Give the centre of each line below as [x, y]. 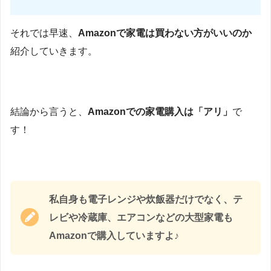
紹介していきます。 [54, 51]
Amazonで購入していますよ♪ [114, 236]
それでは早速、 [44, 33]
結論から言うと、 [49, 111]
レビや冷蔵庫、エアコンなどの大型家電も [141, 218]
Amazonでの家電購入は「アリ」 [160, 111]
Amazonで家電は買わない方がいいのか [165, 33]
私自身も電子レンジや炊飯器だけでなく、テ [146, 200]
